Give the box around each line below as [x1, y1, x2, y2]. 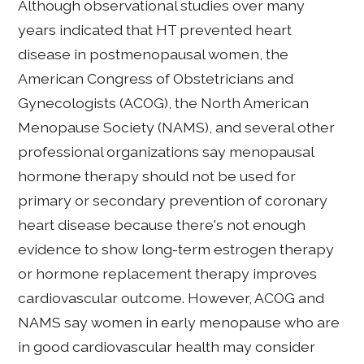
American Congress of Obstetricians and [18, 69, 294, 87]
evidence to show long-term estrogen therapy [18, 240, 335, 258]
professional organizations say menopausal [18, 142, 314, 160]
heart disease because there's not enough [18, 215, 306, 233]
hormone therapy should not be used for [18, 167, 297, 184]
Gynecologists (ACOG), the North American [18, 93, 310, 111]
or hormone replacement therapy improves [18, 264, 318, 282]
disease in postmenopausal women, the [18, 45, 289, 63]
